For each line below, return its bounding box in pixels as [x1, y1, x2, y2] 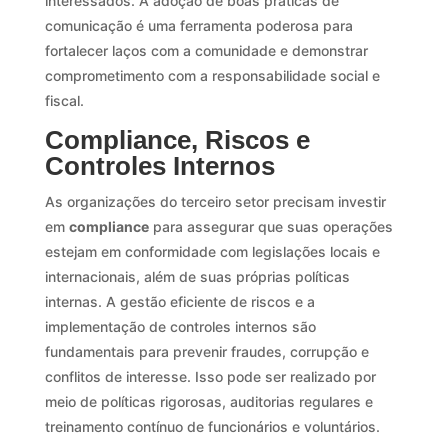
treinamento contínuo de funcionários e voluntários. [44, 417, 380, 435]
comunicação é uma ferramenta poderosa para [44, 16, 353, 34]
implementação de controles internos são [44, 317, 316, 335]
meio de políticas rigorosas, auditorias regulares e [44, 392, 373, 410]
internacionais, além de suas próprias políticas [44, 267, 350, 285]
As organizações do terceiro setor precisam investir [44, 192, 386, 210]
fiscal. [44, 91, 84, 109]
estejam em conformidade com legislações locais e [44, 242, 380, 260]
